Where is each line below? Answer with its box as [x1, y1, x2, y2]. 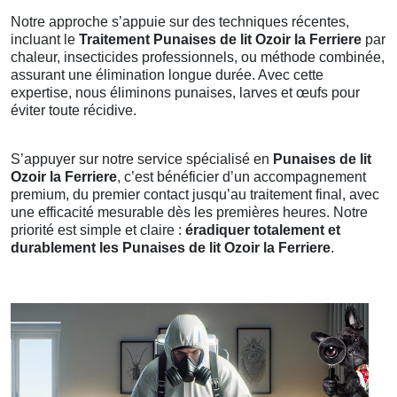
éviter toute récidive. [11, 103, 136, 118]
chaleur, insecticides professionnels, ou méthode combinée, [11, 50, 385, 65]
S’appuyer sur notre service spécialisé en [11, 152, 273, 167]
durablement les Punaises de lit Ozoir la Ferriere [11, 240, 331, 255]
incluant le [11, 32, 79, 47]
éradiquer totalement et [185, 222, 340, 237]
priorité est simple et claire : [11, 222, 185, 237]
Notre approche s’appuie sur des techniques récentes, [11, 14, 349, 29]
